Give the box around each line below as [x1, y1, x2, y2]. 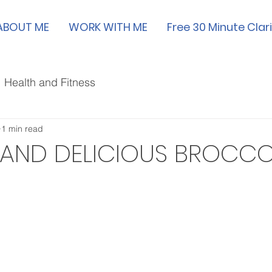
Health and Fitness [4, 75, 95, 89]
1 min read [1, 123, 43, 134]
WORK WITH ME [69, 19, 148, 35]
